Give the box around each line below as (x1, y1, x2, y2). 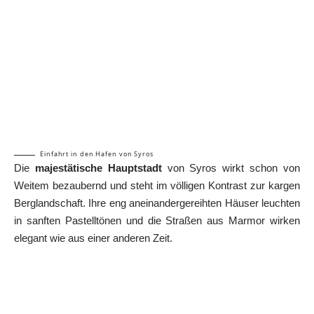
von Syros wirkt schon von (161, 162, 301, 175)
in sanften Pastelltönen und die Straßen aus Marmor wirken (14, 214, 300, 227)
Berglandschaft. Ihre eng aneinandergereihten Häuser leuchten (14, 197, 300, 210)
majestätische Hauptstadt (34, 162, 162, 175)
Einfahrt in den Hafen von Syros (40, 149, 153, 159)
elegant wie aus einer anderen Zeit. (14, 232, 172, 245)
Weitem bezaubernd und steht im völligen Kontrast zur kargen (14, 179, 300, 192)
